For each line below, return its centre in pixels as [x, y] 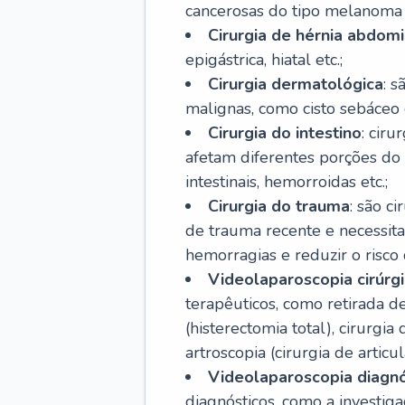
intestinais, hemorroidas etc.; [287, 182]
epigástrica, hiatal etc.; [264, 60]
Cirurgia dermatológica [296, 84]
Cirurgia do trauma [279, 206]
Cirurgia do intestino [285, 133]
